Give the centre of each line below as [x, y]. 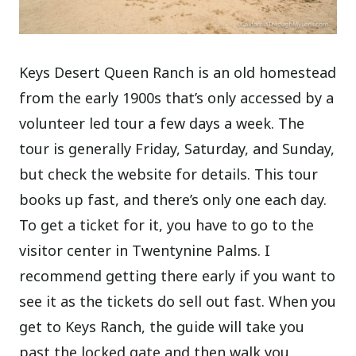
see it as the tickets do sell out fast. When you [178, 301]
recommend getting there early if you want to [178, 275]
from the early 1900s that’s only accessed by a [177, 97]
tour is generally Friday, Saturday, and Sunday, [177, 148]
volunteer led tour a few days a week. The [162, 123]
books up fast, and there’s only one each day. [173, 199]
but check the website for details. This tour [169, 174]
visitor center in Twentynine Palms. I [145, 250]
